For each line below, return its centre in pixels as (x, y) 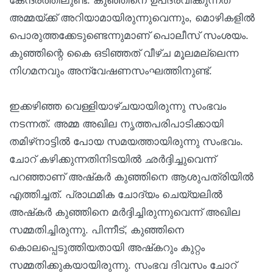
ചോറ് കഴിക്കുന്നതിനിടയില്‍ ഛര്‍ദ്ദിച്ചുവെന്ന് (112, 159)
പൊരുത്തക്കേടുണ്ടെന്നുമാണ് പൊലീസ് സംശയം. (129, 35)
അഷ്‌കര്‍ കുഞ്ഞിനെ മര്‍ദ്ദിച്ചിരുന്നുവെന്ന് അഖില (125, 212)
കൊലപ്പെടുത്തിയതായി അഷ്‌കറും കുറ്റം (107, 247)
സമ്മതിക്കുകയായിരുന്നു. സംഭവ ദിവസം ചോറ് (123, 265)
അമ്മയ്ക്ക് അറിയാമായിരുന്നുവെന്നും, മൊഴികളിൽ (132, 18)
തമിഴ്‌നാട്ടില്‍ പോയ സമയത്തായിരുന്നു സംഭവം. (126, 141)
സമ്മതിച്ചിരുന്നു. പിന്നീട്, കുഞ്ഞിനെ (97, 230)
